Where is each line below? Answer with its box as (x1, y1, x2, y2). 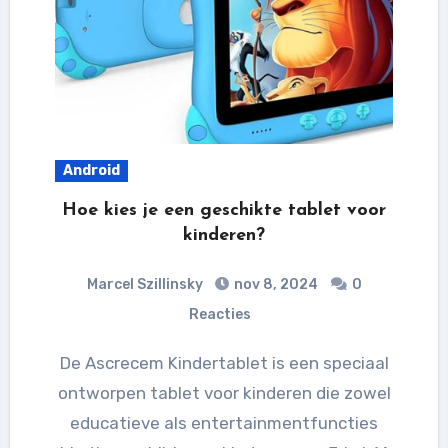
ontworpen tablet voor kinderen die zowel (57, 382, 391, 403)
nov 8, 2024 (230, 275, 318, 293)
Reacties (189, 305, 251, 323)
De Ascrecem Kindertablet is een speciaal (59, 352, 71, 373)
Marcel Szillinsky (86, 275, 203, 293)
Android (62, 161, 120, 179)
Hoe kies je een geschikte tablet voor (62, 200, 386, 220)
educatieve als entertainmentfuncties (70, 412, 378, 433)
